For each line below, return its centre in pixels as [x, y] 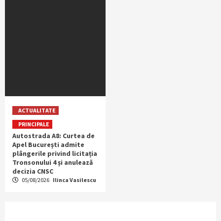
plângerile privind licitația [55, 153]
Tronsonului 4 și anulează [53, 162]
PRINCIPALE [34, 124]
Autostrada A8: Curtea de [54, 135]
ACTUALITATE [37, 110]
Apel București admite [48, 144]
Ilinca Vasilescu [74, 180]
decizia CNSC [33, 171]
